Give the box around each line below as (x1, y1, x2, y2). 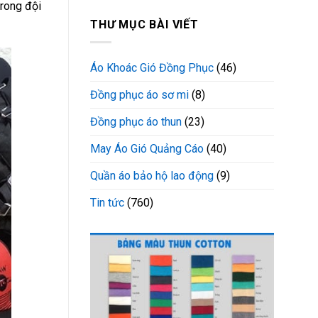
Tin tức (90, 195, 124, 209)
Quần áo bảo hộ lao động (90, 168, 214, 182)
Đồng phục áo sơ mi (90, 87, 189, 102)
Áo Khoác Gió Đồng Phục (90, 60, 214, 75)
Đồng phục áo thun (90, 114, 182, 128)
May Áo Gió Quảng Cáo (90, 141, 204, 155)
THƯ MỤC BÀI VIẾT (90, 18, 199, 32)
